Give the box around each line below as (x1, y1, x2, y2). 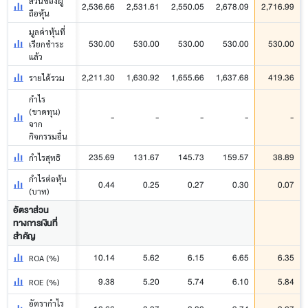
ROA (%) (29, 252, 60, 264)
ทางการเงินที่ (13, 216, 58, 231)
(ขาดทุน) (29, 106, 60, 118)
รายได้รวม (29, 72, 65, 84)
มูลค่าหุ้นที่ (29, 26, 66, 38)
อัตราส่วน (13, 203, 49, 218)
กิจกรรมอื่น (29, 131, 68, 142)
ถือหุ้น (29, 8, 50, 19)
